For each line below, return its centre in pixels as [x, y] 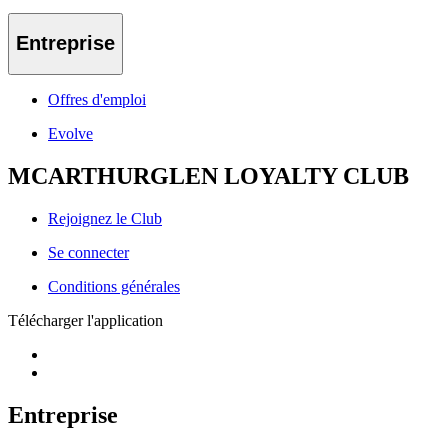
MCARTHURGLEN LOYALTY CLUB [208, 175]
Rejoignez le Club [105, 218]
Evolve [70, 133]
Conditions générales [114, 286]
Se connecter [88, 252]
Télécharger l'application [85, 320]
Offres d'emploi [97, 99]
